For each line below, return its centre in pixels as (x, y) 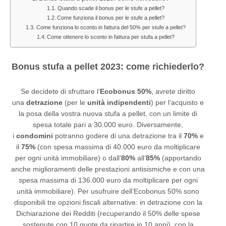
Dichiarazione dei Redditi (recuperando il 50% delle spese (108, 213)
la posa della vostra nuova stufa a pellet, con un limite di (108, 113)
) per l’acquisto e (177, 102)
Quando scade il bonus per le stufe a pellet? (111, 8)
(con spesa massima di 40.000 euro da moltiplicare (118, 147)
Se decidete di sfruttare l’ (60, 91)
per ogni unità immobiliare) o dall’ (68, 158)
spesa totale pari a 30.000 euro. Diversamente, (108, 124)
